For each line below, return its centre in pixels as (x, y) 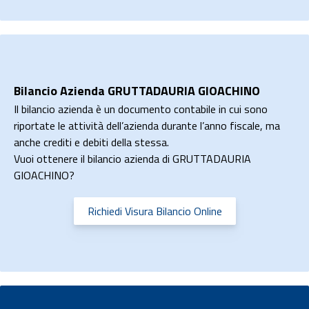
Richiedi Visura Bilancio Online (154, 211)
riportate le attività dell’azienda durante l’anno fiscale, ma (147, 126)
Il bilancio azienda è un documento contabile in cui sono (141, 109)
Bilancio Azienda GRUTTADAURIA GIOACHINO (137, 91)
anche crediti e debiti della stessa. (91, 142)
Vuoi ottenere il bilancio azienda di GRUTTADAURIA (132, 159)
